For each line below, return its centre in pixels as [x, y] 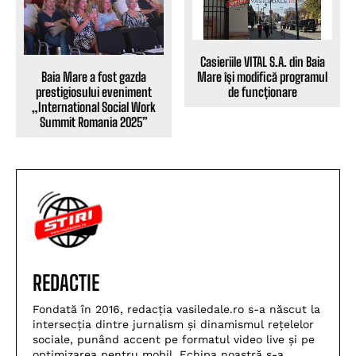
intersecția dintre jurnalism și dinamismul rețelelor [173, 324]
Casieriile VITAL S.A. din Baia [262, 62]
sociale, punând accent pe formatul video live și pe [174, 339]
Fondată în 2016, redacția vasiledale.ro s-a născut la [176, 309]
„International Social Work [93, 106]
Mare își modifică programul [263, 77]
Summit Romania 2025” [93, 122]
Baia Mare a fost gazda [93, 76]
